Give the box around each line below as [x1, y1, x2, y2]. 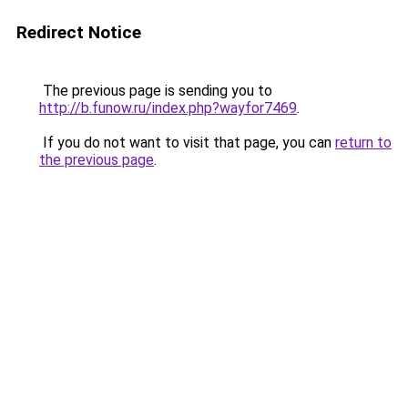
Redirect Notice [16, 22, 141, 43]
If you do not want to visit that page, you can [39, 134, 335, 151]
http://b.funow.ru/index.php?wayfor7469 [39, 99, 297, 117]
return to [335, 134, 392, 151]
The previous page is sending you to [39, 82, 272, 99]
